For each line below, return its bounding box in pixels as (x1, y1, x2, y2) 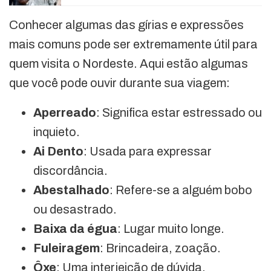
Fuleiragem (33, 241, 100, 255)
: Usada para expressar (83, 145, 212, 158)
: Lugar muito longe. (117, 222, 224, 235)
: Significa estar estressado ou (96, 106, 262, 119)
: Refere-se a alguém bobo (109, 183, 252, 197)
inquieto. (33, 125, 80, 139)
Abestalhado (33, 183, 109, 197)
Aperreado (33, 106, 96, 119)
